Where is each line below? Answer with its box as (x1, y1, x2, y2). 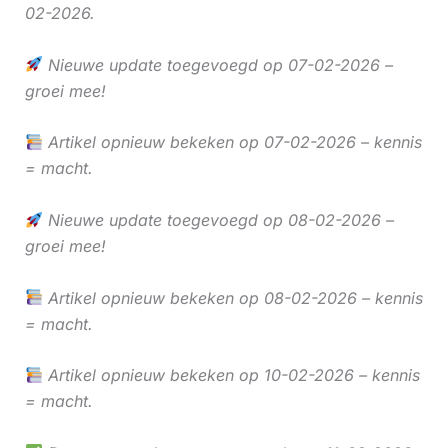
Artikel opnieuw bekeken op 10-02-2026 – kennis (42, 365, 420, 386)
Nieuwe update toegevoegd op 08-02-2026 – (42, 209, 394, 230)
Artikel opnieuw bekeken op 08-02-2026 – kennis (42, 287, 423, 308)
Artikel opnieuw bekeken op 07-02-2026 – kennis (42, 132, 422, 153)
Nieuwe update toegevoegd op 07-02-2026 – (42, 54, 393, 75)
